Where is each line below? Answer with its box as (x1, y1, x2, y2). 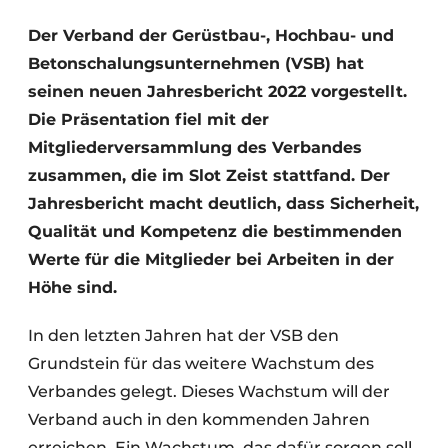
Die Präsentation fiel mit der (28, 110, 269, 129)
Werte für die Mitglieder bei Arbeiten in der (28, 250, 394, 269)
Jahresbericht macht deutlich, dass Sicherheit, (28, 194, 419, 213)
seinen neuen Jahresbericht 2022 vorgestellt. (28, 82, 407, 101)
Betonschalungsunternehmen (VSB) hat (28, 54, 364, 73)
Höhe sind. (28, 278, 117, 297)
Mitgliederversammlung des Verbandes (28, 138, 362, 157)
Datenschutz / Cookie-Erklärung (71, 23, 302, 41)
